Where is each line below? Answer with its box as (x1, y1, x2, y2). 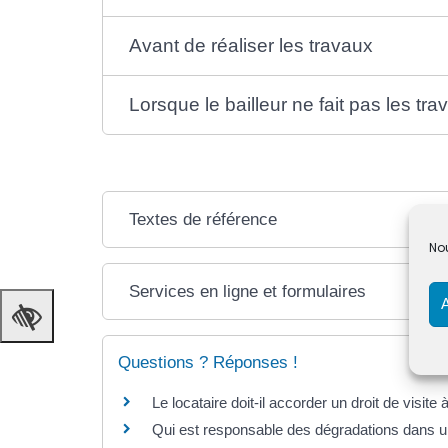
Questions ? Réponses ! (118, 352, 298, 372)
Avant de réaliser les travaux (129, 34, 374, 56)
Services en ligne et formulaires (129, 281, 367, 301)
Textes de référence (129, 209, 278, 229)
